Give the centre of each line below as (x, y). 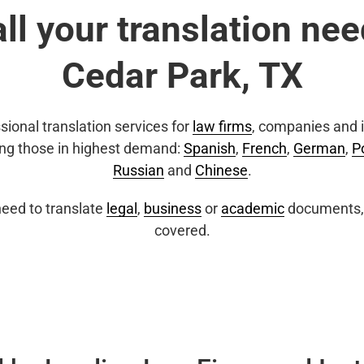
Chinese (221, 170)
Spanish (210, 148)
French (264, 148)
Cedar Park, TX (182, 76)
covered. (182, 230)
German (319, 148)
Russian (138, 170)
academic (253, 208)
